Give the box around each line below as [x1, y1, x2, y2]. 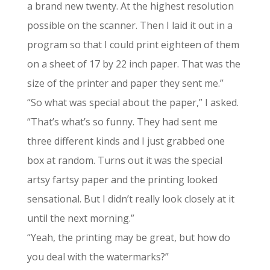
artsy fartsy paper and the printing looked [27, 173, 218, 186]
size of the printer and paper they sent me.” [27, 77, 224, 90]
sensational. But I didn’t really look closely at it [27, 192, 234, 206]
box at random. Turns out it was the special [27, 154, 222, 167]
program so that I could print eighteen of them [27, 38, 239, 51]
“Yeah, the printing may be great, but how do [27, 231, 230, 244]
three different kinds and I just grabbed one [27, 134, 225, 148]
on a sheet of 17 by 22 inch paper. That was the [27, 57, 240, 71]
